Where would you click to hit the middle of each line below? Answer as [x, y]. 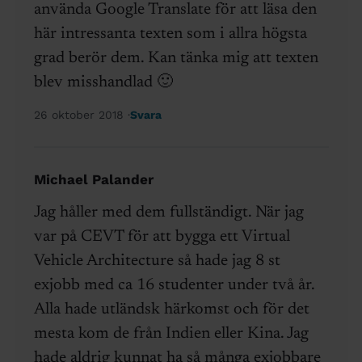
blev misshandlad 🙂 [103, 83]
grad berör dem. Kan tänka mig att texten [176, 59]
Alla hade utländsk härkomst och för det [171, 310]
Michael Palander [93, 180]
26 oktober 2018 [80, 115]
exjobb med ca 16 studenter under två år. [174, 286]
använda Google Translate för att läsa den [175, 10]
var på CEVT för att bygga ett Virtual [162, 237]
